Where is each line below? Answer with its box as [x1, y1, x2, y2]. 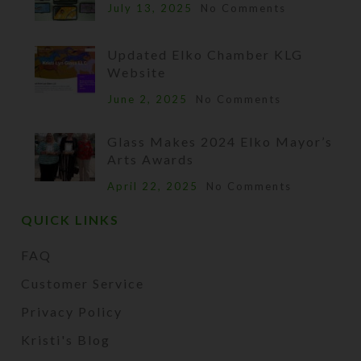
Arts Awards [107, 151, 195, 168]
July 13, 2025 [107, 2, 193, 15]
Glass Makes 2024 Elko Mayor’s [107, 134, 334, 150]
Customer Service [21, 276, 145, 292]
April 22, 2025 [107, 180, 199, 193]
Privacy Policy [21, 304, 123, 320]
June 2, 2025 [107, 93, 189, 106]
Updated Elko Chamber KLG [107, 47, 304, 63]
